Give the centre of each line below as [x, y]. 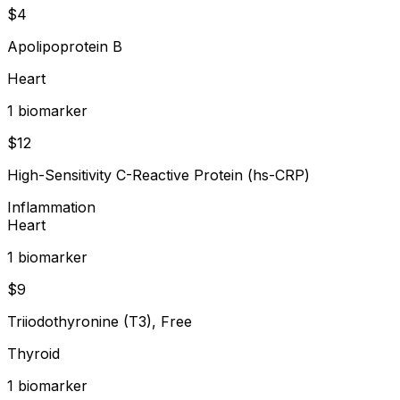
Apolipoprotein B [65, 46]
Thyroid [33, 353]
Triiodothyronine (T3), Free [100, 321]
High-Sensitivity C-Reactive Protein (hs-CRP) [158, 175]
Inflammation [51, 207]
